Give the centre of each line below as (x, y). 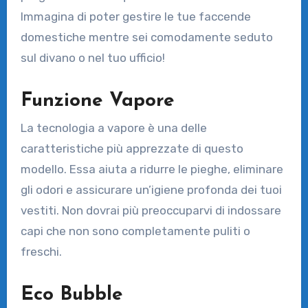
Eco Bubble (71, 295)
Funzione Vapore (97, 101)
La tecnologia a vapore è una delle (113, 128)
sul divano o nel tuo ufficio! (92, 57)
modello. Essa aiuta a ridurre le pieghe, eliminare (152, 169)
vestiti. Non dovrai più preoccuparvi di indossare (151, 211)
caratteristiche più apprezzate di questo (132, 149)
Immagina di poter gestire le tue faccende (135, 16)
